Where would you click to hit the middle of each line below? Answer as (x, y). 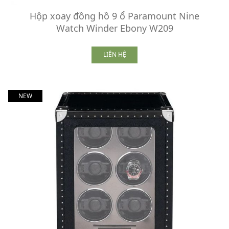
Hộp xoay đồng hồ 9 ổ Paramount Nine (114, 16)
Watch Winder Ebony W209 (114, 28)
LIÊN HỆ (114, 55)
